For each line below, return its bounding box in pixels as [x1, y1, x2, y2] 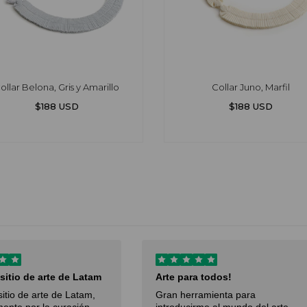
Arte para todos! [156, 271, 232, 283]
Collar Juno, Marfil [211, 82, 290, 93]
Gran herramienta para [156, 289, 256, 301]
